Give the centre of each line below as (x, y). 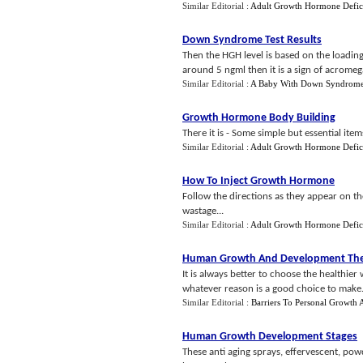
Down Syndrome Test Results (252, 40)
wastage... (203, 211)
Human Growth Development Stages (270, 337)
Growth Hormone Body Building (259, 118)
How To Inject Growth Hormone (258, 181)
